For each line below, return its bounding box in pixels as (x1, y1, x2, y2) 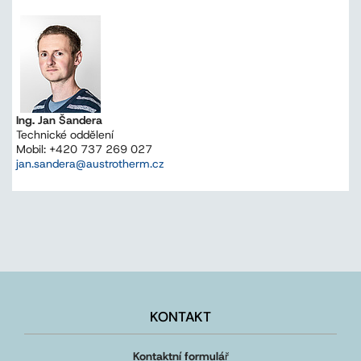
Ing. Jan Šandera (16, 113, 102, 128)
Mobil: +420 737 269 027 (16, 142, 152, 157)
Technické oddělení (16, 127, 114, 143)
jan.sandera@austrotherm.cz (16, 156, 164, 172)
